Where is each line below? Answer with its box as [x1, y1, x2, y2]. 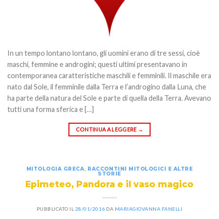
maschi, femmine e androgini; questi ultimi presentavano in [7, 60, 187, 68]
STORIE [98, 171, 121, 177]
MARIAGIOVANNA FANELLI [114, 205, 183, 212]
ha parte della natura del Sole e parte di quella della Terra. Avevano [7, 93, 211, 102]
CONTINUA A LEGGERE [75, 126, 138, 133]
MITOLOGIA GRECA [26, 166, 85, 173]
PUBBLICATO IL [36, 205, 75, 212]
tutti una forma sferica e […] [7, 105, 94, 113]
